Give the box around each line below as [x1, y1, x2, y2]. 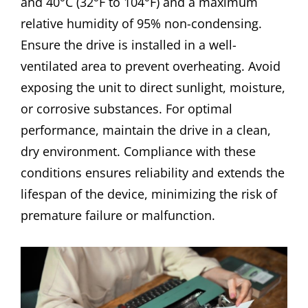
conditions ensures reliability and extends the [21, 164, 285, 181]
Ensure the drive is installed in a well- [21, 36, 236, 54]
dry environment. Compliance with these [21, 143, 256, 160]
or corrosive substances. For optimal [21, 100, 232, 118]
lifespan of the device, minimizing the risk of [21, 186, 277, 203]
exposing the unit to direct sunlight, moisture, [21, 79, 285, 96]
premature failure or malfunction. [21, 207, 215, 224]
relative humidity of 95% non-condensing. [21, 15, 262, 32]
